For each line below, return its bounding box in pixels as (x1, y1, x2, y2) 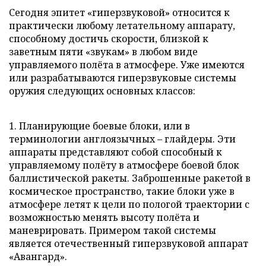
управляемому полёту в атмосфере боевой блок (9, 158, 239, 172)
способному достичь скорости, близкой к (9, 31, 208, 45)
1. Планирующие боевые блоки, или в (9, 119, 190, 132)
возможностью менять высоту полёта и (9, 210, 199, 224)
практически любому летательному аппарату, (9, 18, 235, 32)
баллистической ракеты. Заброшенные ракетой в (9, 171, 251, 185)
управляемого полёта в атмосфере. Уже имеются (9, 58, 245, 71)
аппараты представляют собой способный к (9, 145, 222, 159)
